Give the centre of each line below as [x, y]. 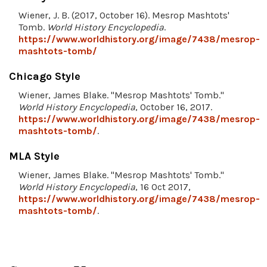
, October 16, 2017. [174, 107]
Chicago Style [45, 76]
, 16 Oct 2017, [163, 187]
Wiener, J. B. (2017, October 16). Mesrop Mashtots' [124, 15]
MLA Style [34, 156]
